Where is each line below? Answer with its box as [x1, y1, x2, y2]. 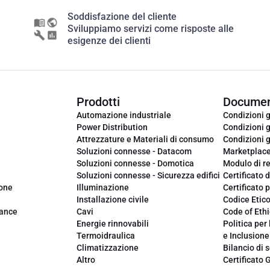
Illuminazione [77, 183, 129, 192]
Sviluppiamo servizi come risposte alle [67, 23, 234, 34]
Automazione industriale [77, 110, 171, 120]
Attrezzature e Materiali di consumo [77, 134, 214, 144]
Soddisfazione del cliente [67, 11, 177, 22]
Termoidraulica [77, 231, 135, 240]
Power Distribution [77, 122, 148, 132]
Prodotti [77, 95, 120, 109]
